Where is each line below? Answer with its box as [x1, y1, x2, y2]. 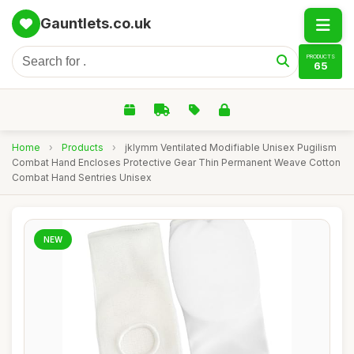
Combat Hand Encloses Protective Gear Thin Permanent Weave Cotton [12, 156, 341, 168]
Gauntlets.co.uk [40, 15, 151, 32]
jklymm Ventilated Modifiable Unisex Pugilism [125, 141, 337, 153]
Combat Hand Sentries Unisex [12, 171, 152, 183]
